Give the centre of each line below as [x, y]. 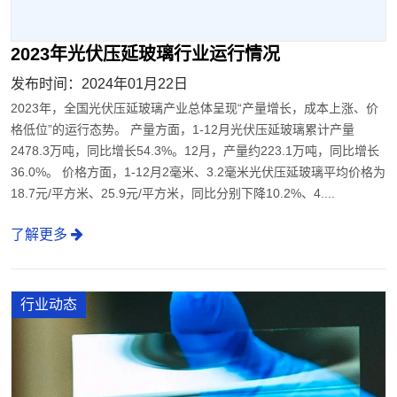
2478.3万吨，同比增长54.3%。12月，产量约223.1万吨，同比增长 [195, 151]
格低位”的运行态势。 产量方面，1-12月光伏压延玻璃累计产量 [183, 130]
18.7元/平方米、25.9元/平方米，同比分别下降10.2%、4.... [173, 194]
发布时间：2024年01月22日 [99, 84]
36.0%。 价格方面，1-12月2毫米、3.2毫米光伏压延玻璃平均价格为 [198, 172]
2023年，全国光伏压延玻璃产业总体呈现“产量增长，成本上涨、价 [195, 109]
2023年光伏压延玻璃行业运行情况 [145, 54]
